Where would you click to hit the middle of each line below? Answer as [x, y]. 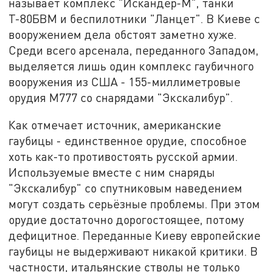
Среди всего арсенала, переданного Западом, [134, 50]
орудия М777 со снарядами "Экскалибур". [121, 97]
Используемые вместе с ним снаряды [112, 172]
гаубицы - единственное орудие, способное [128, 141]
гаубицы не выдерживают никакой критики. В [134, 251]
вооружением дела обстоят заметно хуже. [123, 34]
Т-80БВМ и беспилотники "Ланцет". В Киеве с [134, 18]
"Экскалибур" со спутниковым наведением [126, 188]
